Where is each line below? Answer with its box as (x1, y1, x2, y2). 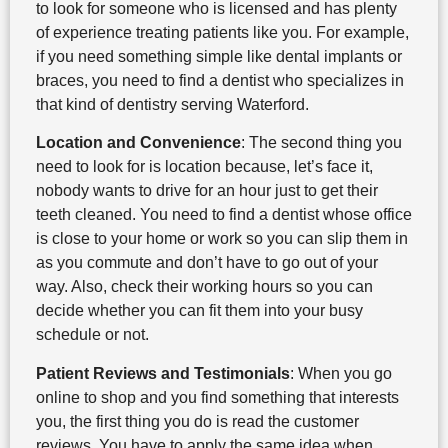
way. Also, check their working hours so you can (35, 278, 373, 296)
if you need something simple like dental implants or (35, 48, 402, 66)
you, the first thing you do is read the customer (35, 412, 359, 430)
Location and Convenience (35, 134, 241, 152)
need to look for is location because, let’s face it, (35, 158, 373, 176)
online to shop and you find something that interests (35, 388, 399, 406)
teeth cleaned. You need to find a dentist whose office (35, 206, 412, 224)
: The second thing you (240, 134, 402, 152)
